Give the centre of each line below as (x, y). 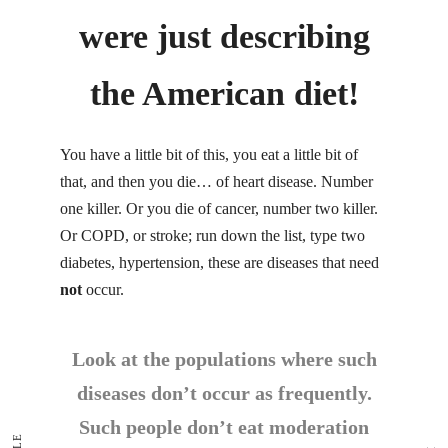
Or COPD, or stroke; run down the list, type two (212, 235)
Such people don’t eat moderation (224, 427)
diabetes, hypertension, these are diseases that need (219, 262)
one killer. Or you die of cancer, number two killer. (219, 208)
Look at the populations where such (224, 359)
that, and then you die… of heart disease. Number (216, 181)
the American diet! (224, 93)
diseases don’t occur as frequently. (224, 393)
